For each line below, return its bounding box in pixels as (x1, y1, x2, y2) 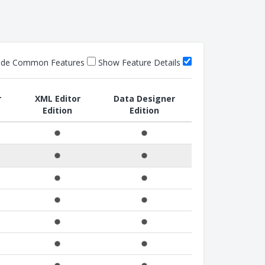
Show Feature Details (96, 57, 183, 68)
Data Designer (114, 93, 175, 104)
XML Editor (34, 93, 80, 104)
